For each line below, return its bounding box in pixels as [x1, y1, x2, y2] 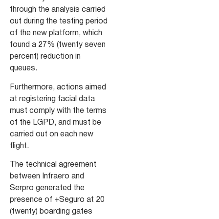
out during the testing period [10, 18, 108, 25]
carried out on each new [10, 131, 93, 138]
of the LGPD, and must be [10, 119, 101, 126]
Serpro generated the [10, 185, 85, 192]
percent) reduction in [10, 53, 81, 61]
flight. [10, 142, 29, 150]
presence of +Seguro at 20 [10, 197, 105, 204]
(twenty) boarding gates [10, 208, 92, 216]
